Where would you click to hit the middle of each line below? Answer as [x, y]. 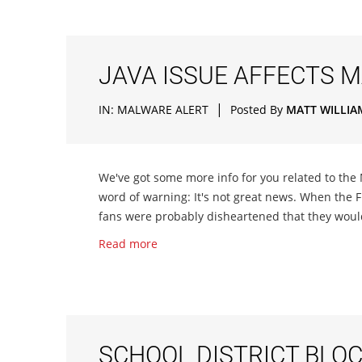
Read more [128, 244]
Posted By [258, 109]
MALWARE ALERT [163, 109]
